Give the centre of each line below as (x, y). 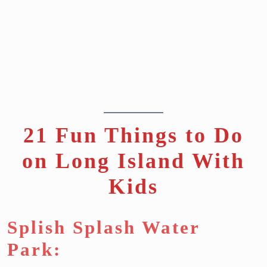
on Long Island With (133, 161)
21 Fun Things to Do (133, 136)
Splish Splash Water (103, 228)
